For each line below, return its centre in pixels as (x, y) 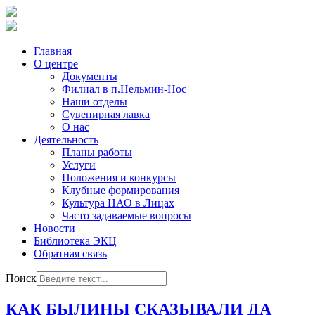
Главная (53, 51)
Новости (54, 228)
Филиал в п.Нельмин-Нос (124, 89)
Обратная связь (70, 253)
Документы (90, 76)
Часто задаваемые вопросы (127, 216)
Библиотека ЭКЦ (75, 241)
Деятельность (66, 140)
